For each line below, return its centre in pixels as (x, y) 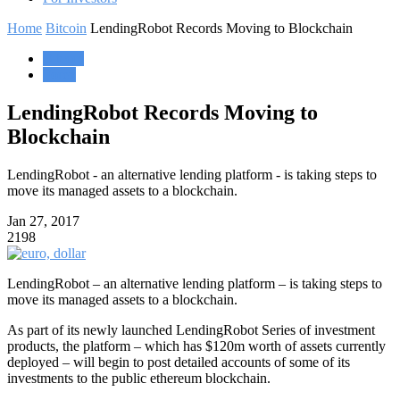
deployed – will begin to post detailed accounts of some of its (179, 362)
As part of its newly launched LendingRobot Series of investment (191, 329)
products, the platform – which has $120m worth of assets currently (196, 346)
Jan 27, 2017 (43, 221)
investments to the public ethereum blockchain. (139, 378)
